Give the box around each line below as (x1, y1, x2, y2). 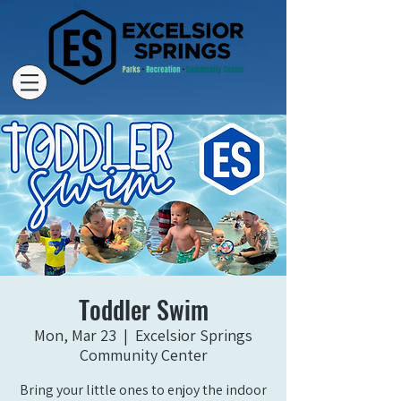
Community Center (79, 345, 208, 365)
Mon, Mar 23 (34, 325, 116, 346)
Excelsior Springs (135, 325, 252, 346)
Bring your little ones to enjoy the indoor (20, 380, 267, 399)
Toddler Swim (78, 291, 209, 328)
